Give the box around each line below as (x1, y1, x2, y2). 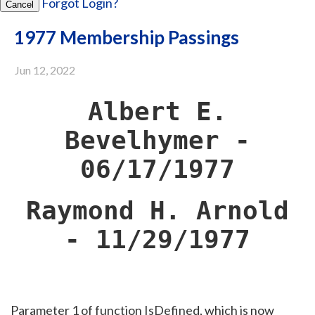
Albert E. (88, 97, 227, 126)
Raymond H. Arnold (26, 196, 289, 225)
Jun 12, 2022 (15, 63, 75, 77)
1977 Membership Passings (14, 26, 239, 49)
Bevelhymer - (65, 126, 250, 155)
